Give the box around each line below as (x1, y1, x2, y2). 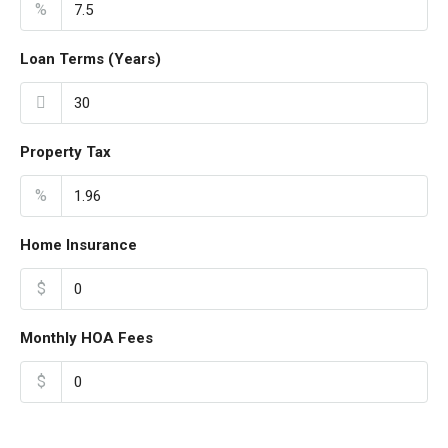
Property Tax (20, 143, 111, 162)
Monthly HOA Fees (20, 329, 153, 348)
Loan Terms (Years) (20, 50, 161, 69)
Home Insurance (20, 236, 137, 255)
